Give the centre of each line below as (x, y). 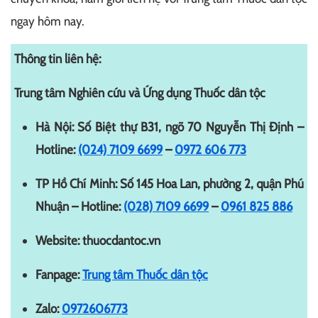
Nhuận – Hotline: (79, 207)
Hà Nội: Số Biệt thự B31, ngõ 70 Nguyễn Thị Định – (170, 127)
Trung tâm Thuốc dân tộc (145, 275)
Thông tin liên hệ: (57, 59)
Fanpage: (59, 275)
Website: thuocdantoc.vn (98, 241)
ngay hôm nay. (47, 22)
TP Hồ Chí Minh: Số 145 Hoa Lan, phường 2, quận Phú (170, 184)
